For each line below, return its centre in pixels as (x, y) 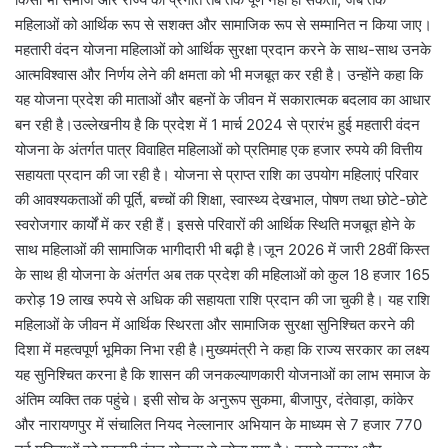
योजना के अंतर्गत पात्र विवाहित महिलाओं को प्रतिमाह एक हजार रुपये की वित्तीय (218, 149)
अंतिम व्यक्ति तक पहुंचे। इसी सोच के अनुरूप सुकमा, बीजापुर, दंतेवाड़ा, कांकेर (214, 399)
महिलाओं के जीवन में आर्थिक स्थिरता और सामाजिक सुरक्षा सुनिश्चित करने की (214, 324)
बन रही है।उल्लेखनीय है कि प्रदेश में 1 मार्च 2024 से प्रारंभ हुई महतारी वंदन (217, 124)
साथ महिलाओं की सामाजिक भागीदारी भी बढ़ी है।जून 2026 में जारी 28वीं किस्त (222, 249)
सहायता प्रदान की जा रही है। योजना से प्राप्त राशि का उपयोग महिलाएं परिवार (217, 174)
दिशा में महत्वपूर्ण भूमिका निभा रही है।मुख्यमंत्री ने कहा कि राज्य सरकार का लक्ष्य (222, 349)
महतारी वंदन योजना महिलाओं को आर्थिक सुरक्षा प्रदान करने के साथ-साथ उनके (223, 49)
